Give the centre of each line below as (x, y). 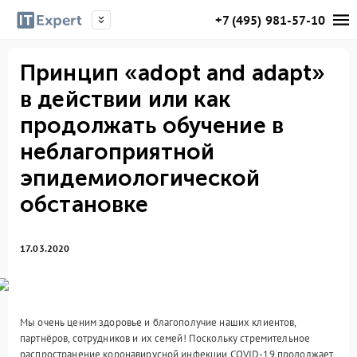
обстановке (84, 204)
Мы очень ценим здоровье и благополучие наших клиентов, (158, 322)
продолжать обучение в (152, 126)
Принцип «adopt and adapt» (173, 73)
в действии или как (126, 99)
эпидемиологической (140, 178)
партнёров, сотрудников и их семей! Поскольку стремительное (165, 338)
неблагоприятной (118, 152)
